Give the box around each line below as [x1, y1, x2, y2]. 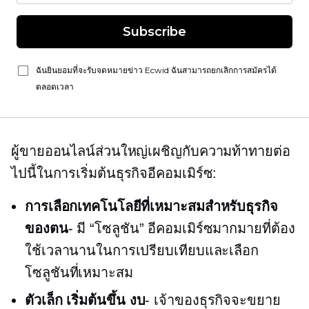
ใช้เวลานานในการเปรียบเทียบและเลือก [25, 243, 259, 258]
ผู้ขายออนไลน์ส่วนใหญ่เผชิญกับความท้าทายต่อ [11, 143, 290, 159]
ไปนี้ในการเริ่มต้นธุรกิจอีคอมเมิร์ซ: [11, 166, 217, 181]
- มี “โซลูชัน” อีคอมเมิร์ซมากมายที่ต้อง [68, 221, 295, 236]
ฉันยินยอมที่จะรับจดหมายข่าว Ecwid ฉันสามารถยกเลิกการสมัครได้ [36, 65, 277, 75]
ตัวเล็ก [25, 292, 67, 308]
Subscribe [123, 24, 186, 39]
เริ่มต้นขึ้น [66, 292, 126, 308]
